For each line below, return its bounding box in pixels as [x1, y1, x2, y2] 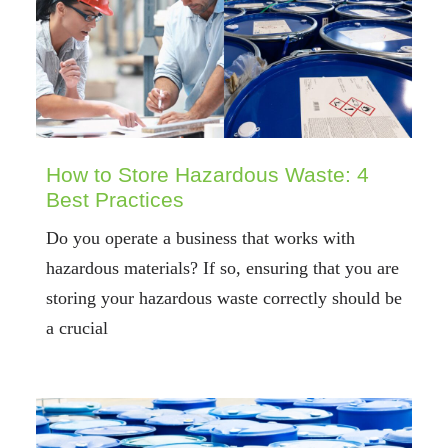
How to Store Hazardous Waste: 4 [45, 162, 369, 186]
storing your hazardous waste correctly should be [45, 287, 402, 308]
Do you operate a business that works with [45, 227, 355, 248]
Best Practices [45, 187, 184, 211]
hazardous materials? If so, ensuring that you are [45, 257, 399, 278]
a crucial [45, 317, 108, 338]
